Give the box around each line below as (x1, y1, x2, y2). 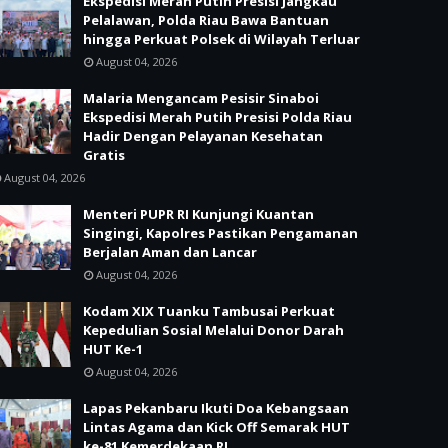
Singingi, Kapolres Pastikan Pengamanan (83, 224, 358, 242)
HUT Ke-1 (83, 340, 143, 358)
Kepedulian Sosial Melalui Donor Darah (83, 321, 344, 339)
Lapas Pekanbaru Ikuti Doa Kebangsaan (83, 399, 349, 417)
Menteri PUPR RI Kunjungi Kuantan (83, 205, 314, 223)
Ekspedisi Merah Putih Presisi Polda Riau (83, 108, 352, 126)
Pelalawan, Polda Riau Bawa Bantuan (83, 11, 329, 29)
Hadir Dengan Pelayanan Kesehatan (83, 127, 323, 145)
